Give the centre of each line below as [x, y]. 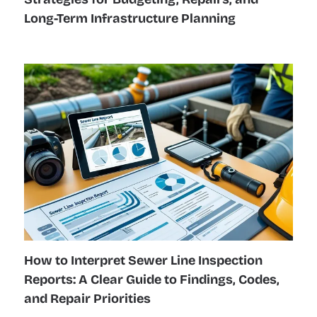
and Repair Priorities [87, 298]
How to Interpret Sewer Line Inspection [143, 260]
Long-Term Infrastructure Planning [129, 18]
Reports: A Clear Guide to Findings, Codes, [151, 279]
